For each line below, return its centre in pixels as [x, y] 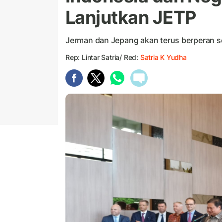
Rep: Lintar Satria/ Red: [103, 57]
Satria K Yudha [163, 57]
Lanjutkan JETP [131, 18]
